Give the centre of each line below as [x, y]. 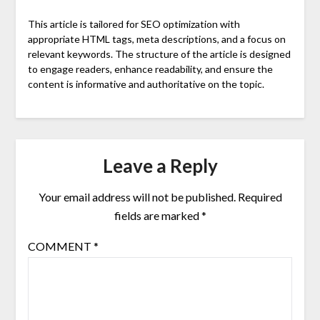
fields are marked [157, 216]
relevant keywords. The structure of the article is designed [159, 54]
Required [260, 197]
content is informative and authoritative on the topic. [146, 84]
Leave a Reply [160, 166]
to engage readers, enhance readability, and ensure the [150, 69]
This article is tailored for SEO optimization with [134, 24]
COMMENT [60, 246]
